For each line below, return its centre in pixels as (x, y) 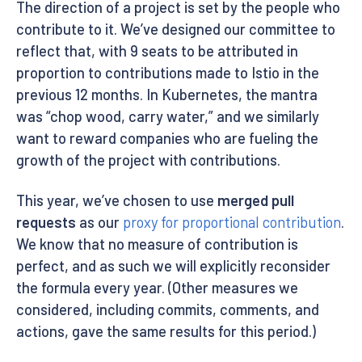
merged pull (256, 200)
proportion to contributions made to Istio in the (168, 72)
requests (46, 222)
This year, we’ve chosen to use (117, 200)
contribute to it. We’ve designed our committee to (176, 29)
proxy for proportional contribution (232, 222)
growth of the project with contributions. (148, 160)
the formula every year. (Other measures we (157, 287)
